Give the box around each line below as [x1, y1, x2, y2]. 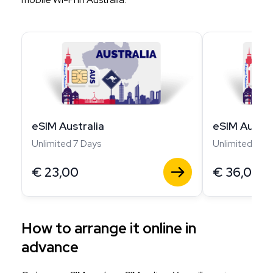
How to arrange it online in [21, 218, 196, 238]
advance [21, 237, 79, 257]
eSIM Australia [32, 118, 104, 133]
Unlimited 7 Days [32, 137, 101, 150]
